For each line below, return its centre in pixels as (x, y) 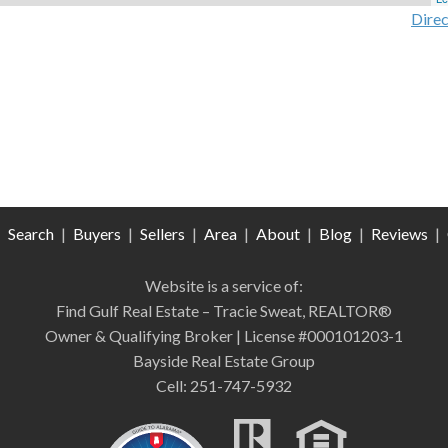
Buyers (96, 233)
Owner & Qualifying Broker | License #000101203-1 (224, 335)
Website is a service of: (224, 285)
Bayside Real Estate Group (224, 360)
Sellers (162, 233)
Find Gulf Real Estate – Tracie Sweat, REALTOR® (224, 310)
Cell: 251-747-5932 (224, 385)
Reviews (399, 233)
